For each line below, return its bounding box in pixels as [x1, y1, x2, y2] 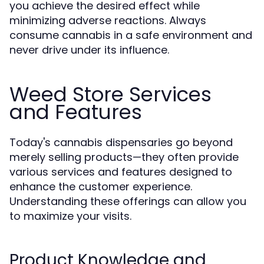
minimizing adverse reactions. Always [9, 13, 206, 28]
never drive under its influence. [9, 42, 169, 57]
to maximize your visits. [9, 209, 131, 223]
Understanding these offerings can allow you [9, 194, 246, 209]
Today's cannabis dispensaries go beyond [9, 135, 233, 150]
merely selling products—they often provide [9, 150, 239, 164]
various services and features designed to [9, 164, 232, 179]
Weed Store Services [9, 80, 212, 108]
